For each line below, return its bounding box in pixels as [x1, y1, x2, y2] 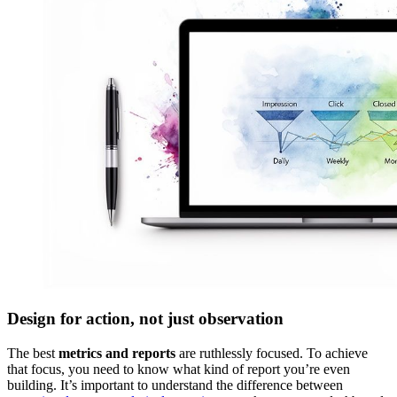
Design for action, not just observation [7, 308, 284, 328]
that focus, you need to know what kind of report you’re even [7, 361, 350, 377]
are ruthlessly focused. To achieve [175, 345, 368, 361]
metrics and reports [58, 345, 175, 361]
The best [7, 345, 58, 361]
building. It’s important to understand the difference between [7, 377, 343, 393]
